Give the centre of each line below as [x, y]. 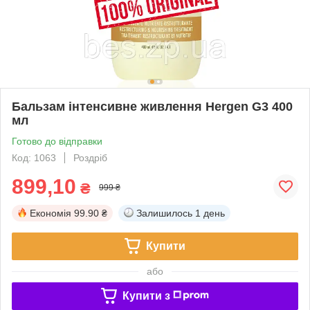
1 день [210, 213]
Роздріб [90, 157]
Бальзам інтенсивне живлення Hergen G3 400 [152, 106]
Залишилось [164, 213]
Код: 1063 [34, 157]
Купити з [146, 295]
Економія [51, 213]
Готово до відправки [57, 141]
